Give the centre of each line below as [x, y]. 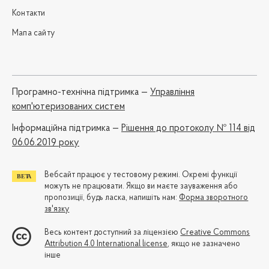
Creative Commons [215, 233]
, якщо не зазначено [204, 244]
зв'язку [57, 210]
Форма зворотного [214, 198]
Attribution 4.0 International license [106, 244]
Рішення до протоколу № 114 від [188, 129]
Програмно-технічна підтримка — [81, 93]
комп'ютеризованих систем [68, 107]
